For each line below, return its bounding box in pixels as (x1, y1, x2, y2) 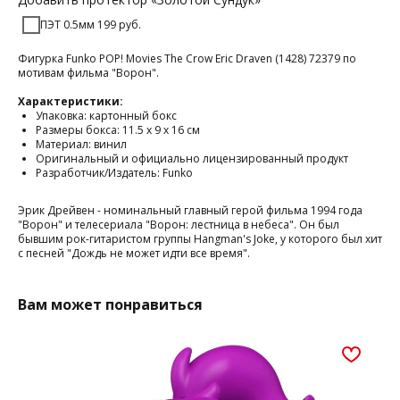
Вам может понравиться (18, 295, 203, 315)
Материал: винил (36, 137, 127, 153)
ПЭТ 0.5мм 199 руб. (40, 17, 141, 33)
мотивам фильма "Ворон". (18, 65, 159, 81)
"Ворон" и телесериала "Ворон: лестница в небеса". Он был (18, 217, 339, 233)
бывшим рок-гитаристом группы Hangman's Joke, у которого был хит (18, 231, 382, 247)
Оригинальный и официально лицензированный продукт (36, 151, 348, 167)
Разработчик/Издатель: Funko (36, 165, 193, 181)
